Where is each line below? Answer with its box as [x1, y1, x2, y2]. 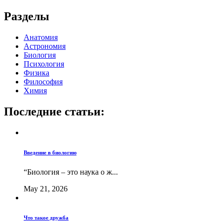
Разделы [4, 10, 49, 23]
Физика [24, 69, 49, 77]
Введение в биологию [24, 149, 76, 155]
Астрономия [24, 42, 66, 51]
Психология [24, 60, 64, 69]
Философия [24, 77, 63, 86]
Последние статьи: [4, 105, 105, 118]
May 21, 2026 [24, 184, 68, 193]
